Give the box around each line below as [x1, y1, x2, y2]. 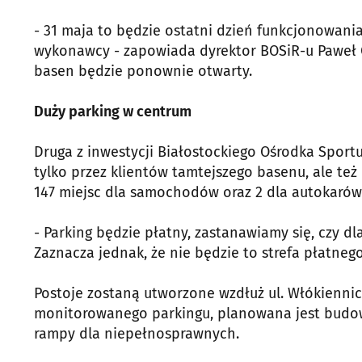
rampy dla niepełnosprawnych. [34, 324, 239, 343]
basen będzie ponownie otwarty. [34, 61, 252, 80]
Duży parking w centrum [34, 102, 192, 120]
